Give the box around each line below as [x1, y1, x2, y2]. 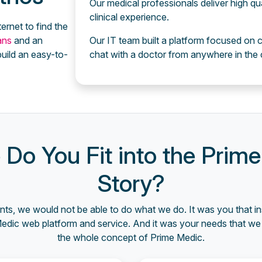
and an [12, 35, 43, 46]
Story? [97, 169, 165, 198]
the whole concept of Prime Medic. [57, 232, 205, 243]
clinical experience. [89, 11, 169, 23]
